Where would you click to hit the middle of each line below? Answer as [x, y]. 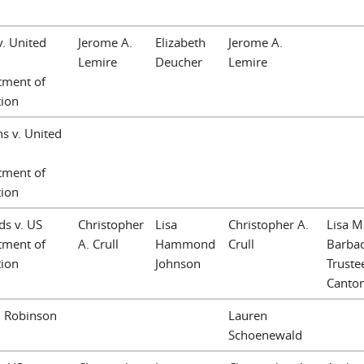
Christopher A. [269, 224]
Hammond [185, 243]
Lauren [248, 315]
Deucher [179, 61]
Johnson [178, 263]
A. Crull [98, 243]
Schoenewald [265, 334]
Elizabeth [180, 42]
